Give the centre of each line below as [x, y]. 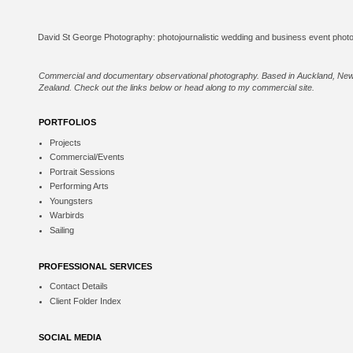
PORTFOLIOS [67, 122]
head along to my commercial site [248, 87]
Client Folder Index [85, 301]
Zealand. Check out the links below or [111, 87]
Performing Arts [79, 186]
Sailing [61, 230]
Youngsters [71, 201]
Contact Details [78, 286]
